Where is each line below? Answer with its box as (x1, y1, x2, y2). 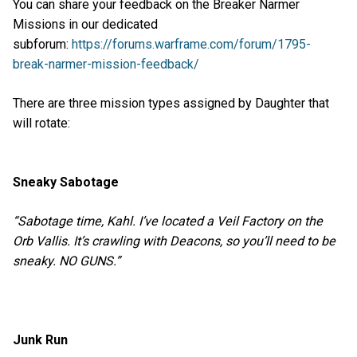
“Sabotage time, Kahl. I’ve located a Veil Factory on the (13, 214, 323, 229)
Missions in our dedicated (13, 16, 158, 32)
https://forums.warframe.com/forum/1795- (72, 36, 311, 52)
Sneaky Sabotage (13, 175, 122, 190)
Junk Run (13, 331, 68, 347)
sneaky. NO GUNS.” (13, 253, 120, 269)
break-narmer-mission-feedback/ (13, 56, 199, 72)
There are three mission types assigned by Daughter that (13, 95, 329, 111)
